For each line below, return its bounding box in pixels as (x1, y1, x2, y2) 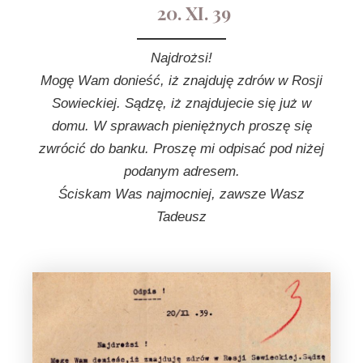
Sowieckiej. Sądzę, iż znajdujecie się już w (52, 95, 311, 111)
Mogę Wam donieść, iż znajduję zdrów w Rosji (41, 72, 322, 88)
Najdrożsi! (151, 49, 212, 66)
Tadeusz (156, 208, 207, 224)
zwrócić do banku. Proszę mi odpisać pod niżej (39, 140, 324, 156)
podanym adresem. (123, 163, 240, 179)
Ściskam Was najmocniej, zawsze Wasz (58, 186, 305, 202)
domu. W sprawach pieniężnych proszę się (51, 117, 312, 134)
